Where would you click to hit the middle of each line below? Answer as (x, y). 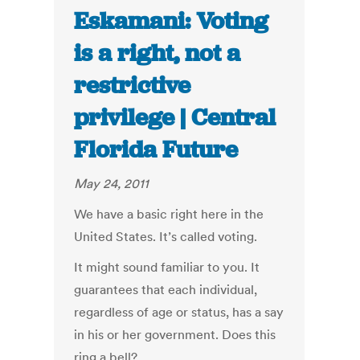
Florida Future (156, 150)
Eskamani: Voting (172, 21)
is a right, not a (157, 53)
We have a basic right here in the (169, 214)
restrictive (133, 86)
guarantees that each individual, (166, 290)
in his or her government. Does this (175, 335)
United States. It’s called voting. (166, 237)
